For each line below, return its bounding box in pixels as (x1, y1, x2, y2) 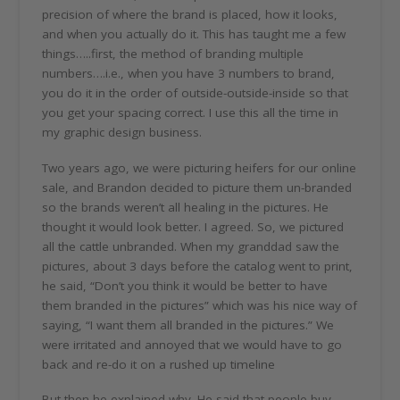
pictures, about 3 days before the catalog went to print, (42, 257, 354, 274)
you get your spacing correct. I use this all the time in (42, 104, 339, 121)
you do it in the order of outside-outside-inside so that (42, 85, 349, 102)
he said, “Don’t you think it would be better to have (42, 277, 329, 294)
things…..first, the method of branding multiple (42, 46, 304, 62)
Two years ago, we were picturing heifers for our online (42, 159, 357, 176)
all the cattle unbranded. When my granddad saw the (42, 237, 340, 254)
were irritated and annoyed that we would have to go (42, 336, 343, 353)
